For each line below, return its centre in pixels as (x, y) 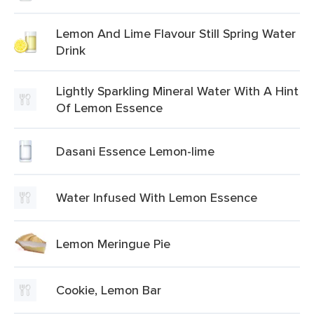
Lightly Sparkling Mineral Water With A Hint (177, 91)
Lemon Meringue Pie (113, 244)
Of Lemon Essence (109, 108)
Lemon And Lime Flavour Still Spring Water (176, 33)
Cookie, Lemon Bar (109, 290)
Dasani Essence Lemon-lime (135, 151)
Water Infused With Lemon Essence (157, 197)
